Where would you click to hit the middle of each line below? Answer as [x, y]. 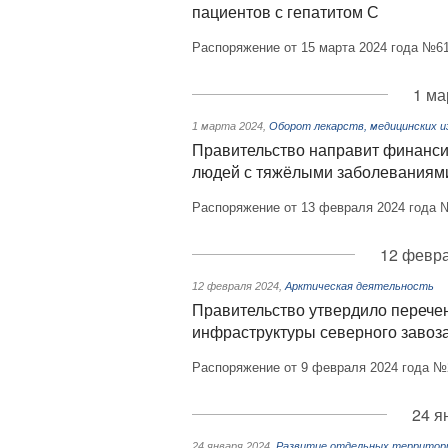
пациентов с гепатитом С [285, 12]
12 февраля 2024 [235, 286]
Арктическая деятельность [359, 286]
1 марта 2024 [227, 126]
